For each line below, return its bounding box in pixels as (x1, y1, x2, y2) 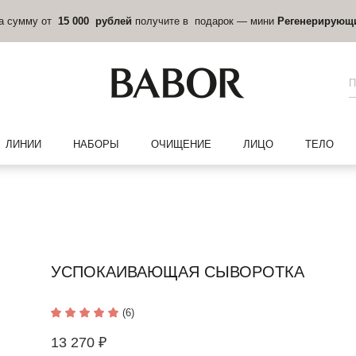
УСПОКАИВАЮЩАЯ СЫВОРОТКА (51, 262, 304, 281)
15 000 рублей (58, 14, 132, 27)
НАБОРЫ (72, 138, 119, 150)
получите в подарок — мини (132, 14, 277, 27)
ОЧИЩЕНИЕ (150, 138, 211, 150)
